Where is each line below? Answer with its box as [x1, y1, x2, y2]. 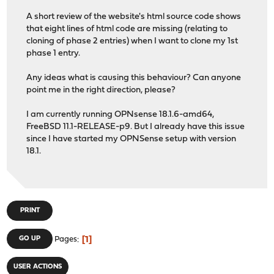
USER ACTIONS [13, 264, 62, 271]
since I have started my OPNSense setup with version [26, 135, 237, 144]
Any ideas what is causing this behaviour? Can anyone [26, 73, 242, 83]
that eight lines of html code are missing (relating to [26, 24, 228, 34]
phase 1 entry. [26, 49, 81, 59]
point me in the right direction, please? [26, 86, 176, 95]
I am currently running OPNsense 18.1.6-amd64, [26, 110, 215, 120]
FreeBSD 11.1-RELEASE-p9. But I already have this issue [26, 122, 245, 132]
